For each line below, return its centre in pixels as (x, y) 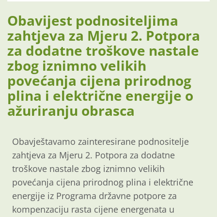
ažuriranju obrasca (71, 111)
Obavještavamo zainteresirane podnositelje (101, 142)
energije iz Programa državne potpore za (94, 196)
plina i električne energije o (100, 96)
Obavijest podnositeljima (93, 21)
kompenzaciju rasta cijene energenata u (93, 209)
